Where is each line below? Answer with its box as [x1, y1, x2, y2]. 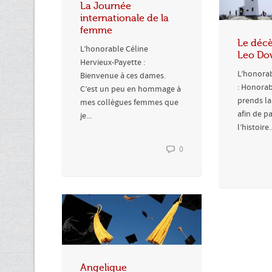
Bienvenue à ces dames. [80, 70, 166, 81]
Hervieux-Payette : [80, 56, 145, 68]
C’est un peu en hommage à [80, 83, 181, 95]
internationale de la [80, 12, 169, 24]
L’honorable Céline [80, 43, 148, 55]
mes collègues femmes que [80, 97, 178, 108]
